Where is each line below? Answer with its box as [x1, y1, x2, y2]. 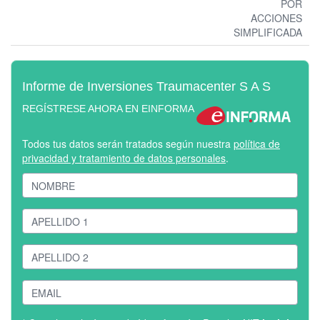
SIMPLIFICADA [234, 25, 302, 40]
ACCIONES [251, 11, 302, 26]
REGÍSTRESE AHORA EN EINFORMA [22, 103, 194, 115]
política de [234, 136, 280, 151]
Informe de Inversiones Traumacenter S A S [22, 79, 271, 94]
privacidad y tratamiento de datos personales [22, 151, 226, 166]
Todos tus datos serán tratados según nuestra [22, 136, 234, 151]
